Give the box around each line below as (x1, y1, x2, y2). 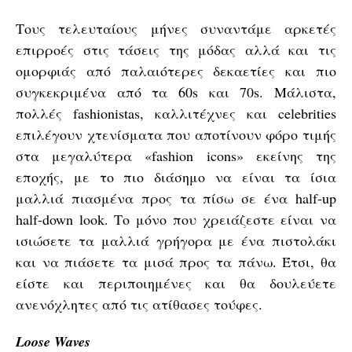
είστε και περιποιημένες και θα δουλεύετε (16, 273, 336, 292)
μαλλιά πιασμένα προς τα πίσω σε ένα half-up (16, 189, 336, 207)
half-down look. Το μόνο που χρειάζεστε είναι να (16, 210, 336, 229)
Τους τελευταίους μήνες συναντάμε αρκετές (16, 19, 336, 38)
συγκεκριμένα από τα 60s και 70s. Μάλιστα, (16, 82, 336, 101)
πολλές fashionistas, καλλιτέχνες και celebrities (16, 104, 336, 123)
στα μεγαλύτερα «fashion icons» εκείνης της (16, 146, 336, 165)
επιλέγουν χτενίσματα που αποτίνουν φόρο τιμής (16, 125, 336, 144)
